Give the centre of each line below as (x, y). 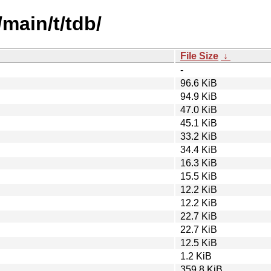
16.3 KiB (199, 163)
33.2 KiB (199, 136)
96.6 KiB (199, 83)
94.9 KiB (199, 96)
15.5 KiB (199, 176)
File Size (199, 56)
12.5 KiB (199, 243)
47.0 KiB (199, 109)
